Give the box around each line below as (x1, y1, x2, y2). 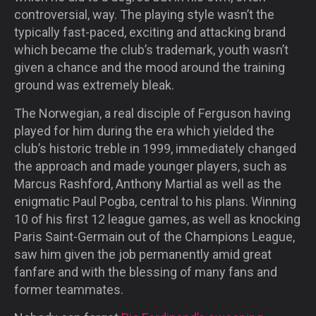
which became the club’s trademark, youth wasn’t (14, 42, 288, 57)
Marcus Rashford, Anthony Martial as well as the (14, 176, 281, 191)
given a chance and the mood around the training (14, 59, 285, 75)
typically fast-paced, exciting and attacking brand (14, 24, 286, 39)
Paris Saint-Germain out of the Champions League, (14, 229, 295, 244)
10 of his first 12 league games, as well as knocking (14, 211, 300, 226)
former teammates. (14, 281, 123, 297)
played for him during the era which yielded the (14, 123, 274, 138)
